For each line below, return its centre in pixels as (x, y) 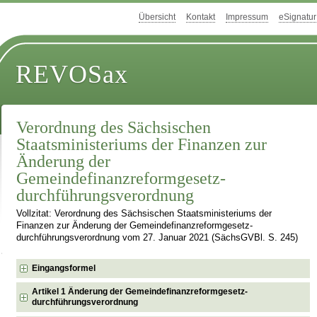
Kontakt (201, 17)
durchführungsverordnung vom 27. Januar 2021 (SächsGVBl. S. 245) (157, 238)
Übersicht (157, 17)
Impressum (247, 17)
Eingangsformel (64, 268)
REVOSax (72, 75)
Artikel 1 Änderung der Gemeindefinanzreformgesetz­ (140, 291)
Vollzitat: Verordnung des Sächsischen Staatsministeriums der (144, 214)
